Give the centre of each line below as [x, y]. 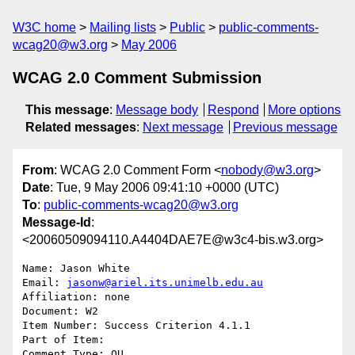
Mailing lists [123, 27]
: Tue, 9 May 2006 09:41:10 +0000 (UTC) [164, 188]
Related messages [81, 127]
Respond [233, 110]
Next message [183, 127]
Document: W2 [60, 311]
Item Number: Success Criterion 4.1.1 [136, 326]
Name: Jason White [76, 269]
